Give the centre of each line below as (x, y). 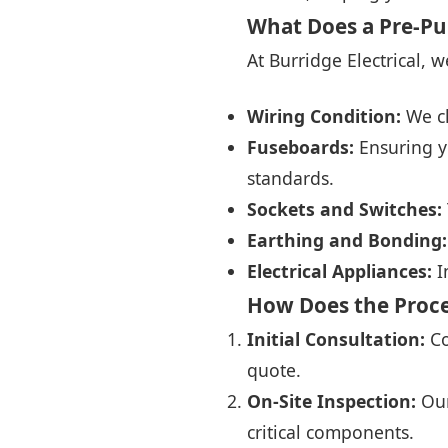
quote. (274, 370)
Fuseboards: (300, 147)
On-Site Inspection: (331, 401)
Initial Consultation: (336, 339)
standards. (290, 178)
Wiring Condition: (324, 116)
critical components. (330, 432)
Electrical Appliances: (339, 271)
